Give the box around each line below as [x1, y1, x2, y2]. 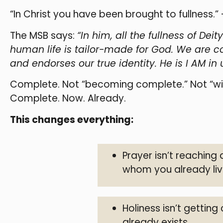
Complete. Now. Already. [10, 92, 126, 106]
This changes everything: [10, 112, 133, 126]
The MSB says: [10, 28, 77, 42]
